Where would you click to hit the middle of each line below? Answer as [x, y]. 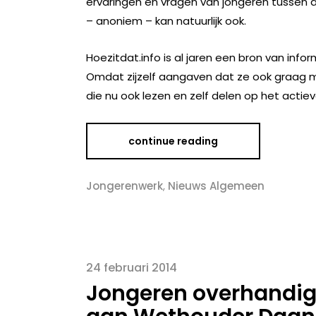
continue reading [173, 141]
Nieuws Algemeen [216, 186]
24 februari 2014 [132, 268]
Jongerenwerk [124, 186]
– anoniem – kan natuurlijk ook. [166, 21]
